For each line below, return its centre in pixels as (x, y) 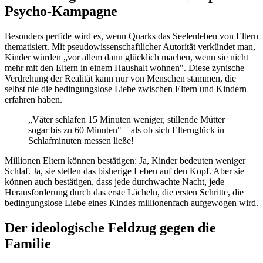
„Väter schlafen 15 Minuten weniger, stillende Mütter (127, 120)
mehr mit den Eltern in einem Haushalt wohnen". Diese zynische (124, 68)
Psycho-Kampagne (61, 11)
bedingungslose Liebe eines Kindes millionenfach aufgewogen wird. (131, 203)
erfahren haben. (33, 100)
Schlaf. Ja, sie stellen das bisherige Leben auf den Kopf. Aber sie (124, 171)
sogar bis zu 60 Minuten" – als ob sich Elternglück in (126, 130)
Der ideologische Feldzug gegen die (110, 228)
